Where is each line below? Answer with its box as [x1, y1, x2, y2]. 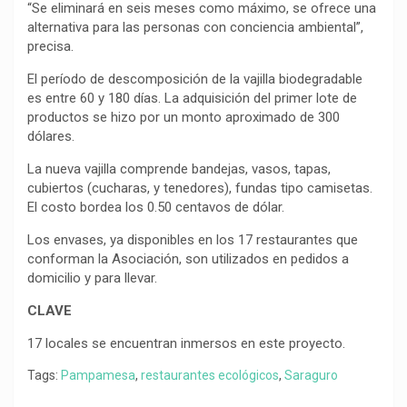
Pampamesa [61, 368, 135, 382]
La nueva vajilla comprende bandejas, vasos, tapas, [27, 161, 331, 177]
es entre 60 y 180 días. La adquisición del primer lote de [27, 90, 357, 106]
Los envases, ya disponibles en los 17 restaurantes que [27, 232, 358, 248]
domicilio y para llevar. [27, 270, 157, 286]
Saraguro [284, 368, 338, 382]
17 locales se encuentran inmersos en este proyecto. [27, 335, 345, 352]
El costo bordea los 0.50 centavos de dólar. [27, 199, 288, 215]
